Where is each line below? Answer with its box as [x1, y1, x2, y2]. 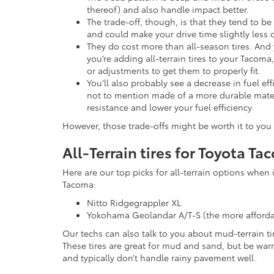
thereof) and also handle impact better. [87, 2, 249, 15]
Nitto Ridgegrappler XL [87, 196, 181, 209]
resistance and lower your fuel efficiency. [87, 100, 254, 113]
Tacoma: [62, 177, 96, 190]
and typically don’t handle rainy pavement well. [62, 251, 257, 264]
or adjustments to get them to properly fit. [87, 64, 261, 76]
